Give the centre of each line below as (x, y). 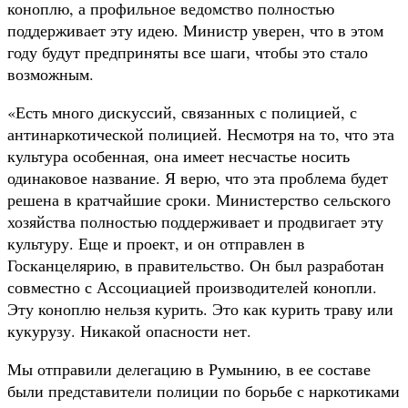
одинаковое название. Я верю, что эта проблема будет (198, 177)
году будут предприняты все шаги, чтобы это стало (188, 51)
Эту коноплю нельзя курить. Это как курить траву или (200, 308)
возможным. (51, 73)
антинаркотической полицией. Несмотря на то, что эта (201, 133)
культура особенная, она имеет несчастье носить (178, 155)
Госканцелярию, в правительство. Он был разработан (196, 265)
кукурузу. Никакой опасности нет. (129, 330)
